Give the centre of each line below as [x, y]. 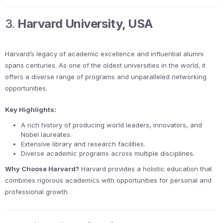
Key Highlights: [31, 110]
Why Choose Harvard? [42, 169]
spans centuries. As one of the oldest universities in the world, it [105, 65]
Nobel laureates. [46, 135]
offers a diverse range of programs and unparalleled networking [106, 77]
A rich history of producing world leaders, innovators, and [111, 125]
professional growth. [37, 192]
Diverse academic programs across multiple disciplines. [108, 154]
